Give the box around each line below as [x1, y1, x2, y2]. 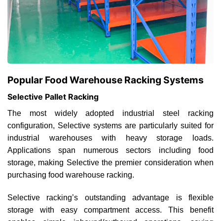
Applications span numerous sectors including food [7, 146, 214, 154]
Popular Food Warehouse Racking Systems [7, 74, 204, 86]
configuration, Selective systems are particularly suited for [7, 121, 214, 130]
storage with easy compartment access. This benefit [7, 205, 214, 214]
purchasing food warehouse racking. [7, 170, 134, 179]
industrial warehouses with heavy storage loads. [7, 133, 214, 142]
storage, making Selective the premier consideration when [7, 158, 214, 167]
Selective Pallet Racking [7, 91, 99, 102]
